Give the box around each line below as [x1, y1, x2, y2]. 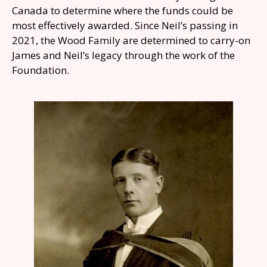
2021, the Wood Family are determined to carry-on [12, 33, 250, 47]
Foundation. [12, 63, 69, 77]
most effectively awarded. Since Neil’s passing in [12, 18, 238, 32]
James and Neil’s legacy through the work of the [12, 48, 235, 62]
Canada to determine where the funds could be [12, 4, 233, 17]
